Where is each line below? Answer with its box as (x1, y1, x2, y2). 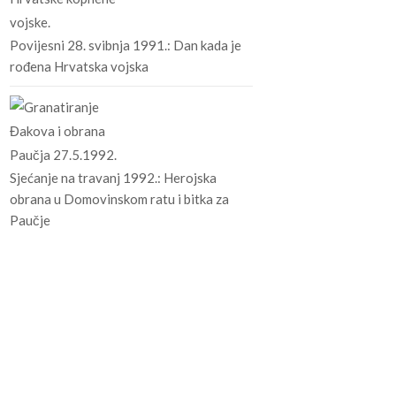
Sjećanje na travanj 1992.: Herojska (9, 169, 217, 186)
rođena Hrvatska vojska (9, 57, 148, 74)
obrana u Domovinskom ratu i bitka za (9, 190, 229, 207)
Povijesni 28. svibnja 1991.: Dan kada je (9, 36, 241, 53)
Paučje (9, 211, 50, 228)
